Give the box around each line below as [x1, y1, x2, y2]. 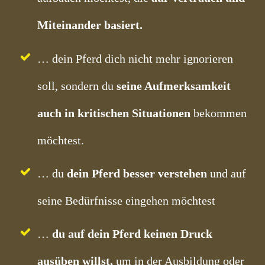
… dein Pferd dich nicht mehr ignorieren [37, 52, 233, 65]
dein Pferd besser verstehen [67, 167, 210, 180]
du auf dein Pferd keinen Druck [52, 227, 212, 240]
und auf [210, 167, 246, 180]
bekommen [193, 106, 247, 119]
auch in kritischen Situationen [37, 106, 190, 119]
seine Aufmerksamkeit [117, 79, 231, 92]
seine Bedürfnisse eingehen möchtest [37, 194, 215, 207]
